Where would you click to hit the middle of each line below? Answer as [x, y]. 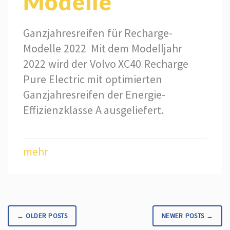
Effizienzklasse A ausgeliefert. [94, 110]
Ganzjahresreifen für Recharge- [98, 33]
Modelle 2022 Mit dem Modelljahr [103, 48]
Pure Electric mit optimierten [93, 79]
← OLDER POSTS [42, 216]
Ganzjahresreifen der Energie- [94, 94]
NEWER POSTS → [187, 216]
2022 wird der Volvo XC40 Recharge [106, 63]
